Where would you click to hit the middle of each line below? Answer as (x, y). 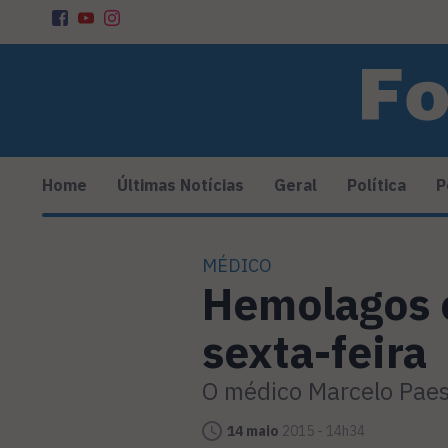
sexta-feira (314, 352)
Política (376, 185)
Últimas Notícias (180, 185)
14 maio (253, 431)
